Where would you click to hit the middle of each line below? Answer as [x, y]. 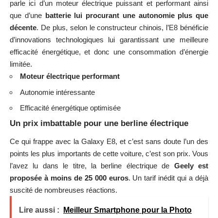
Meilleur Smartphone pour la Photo [127, 210]
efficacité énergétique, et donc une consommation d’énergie [109, 52]
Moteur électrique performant [70, 76]
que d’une [27, 16]
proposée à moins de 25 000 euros [69, 178]
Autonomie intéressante [57, 92]
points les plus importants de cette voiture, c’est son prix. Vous [109, 154]
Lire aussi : [39, 210]
